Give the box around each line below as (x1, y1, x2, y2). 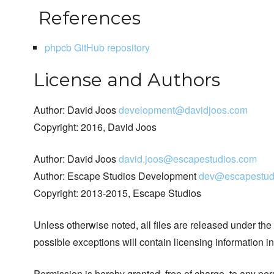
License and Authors (34, 68, 220, 92)
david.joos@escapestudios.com (119, 152, 257, 166)
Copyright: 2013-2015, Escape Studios (34, 186, 201, 201)
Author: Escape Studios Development (34, 169, 199, 183)
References (34, 7, 141, 30)
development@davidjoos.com (119, 103, 248, 117)
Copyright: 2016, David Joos (34, 120, 157, 135)
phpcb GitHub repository (44, 40, 150, 55)
